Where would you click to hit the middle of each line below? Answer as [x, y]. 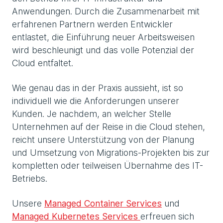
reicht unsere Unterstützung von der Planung [103, 139]
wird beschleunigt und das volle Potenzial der [103, 50]
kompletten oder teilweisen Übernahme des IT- [108, 165]
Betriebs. [30, 178]
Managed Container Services [103, 203]
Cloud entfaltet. [43, 63]
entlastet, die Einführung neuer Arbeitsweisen [103, 37]
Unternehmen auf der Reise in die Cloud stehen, [109, 126]
